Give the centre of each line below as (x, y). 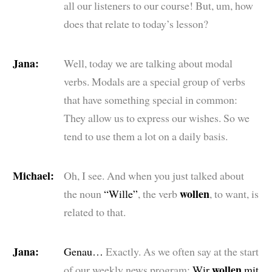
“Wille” (119, 193)
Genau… (84, 251)
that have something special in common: (150, 99)
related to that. (94, 212)
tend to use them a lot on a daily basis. (145, 136)
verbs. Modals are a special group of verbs (154, 81)
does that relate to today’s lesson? (136, 23)
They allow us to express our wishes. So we (156, 117)
